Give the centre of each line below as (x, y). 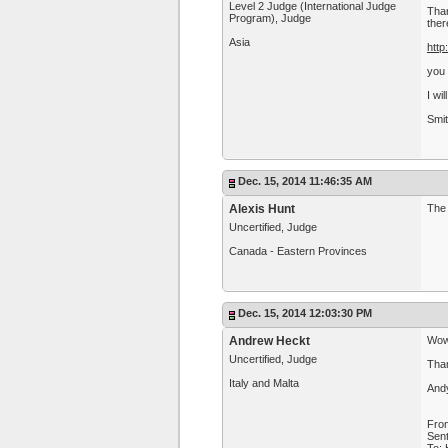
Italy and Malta (264, 383)
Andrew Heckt (269, 341)
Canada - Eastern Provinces (298, 251)
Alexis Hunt (262, 209)
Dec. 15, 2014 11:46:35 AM (305, 181)
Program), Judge (270, 18)
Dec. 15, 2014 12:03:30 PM (305, 313)
